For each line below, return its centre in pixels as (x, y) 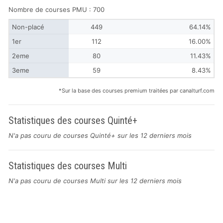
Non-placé (28, 27)
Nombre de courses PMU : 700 (56, 9)
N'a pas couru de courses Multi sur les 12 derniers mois (95, 181)
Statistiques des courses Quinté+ (73, 120)
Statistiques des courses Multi (68, 166)
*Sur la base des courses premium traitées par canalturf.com (137, 91)
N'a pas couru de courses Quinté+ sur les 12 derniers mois (100, 135)
